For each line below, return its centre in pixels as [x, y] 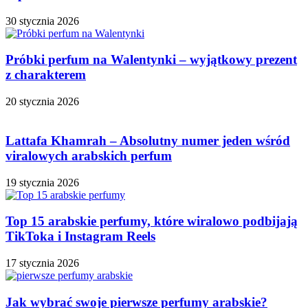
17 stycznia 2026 [42, 263]
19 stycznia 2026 [42, 182]
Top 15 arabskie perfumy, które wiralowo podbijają [152, 221]
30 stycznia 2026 [42, 21]
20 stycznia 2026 [42, 102]
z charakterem [46, 75]
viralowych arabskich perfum [89, 155]
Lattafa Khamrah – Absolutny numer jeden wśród [148, 140]
